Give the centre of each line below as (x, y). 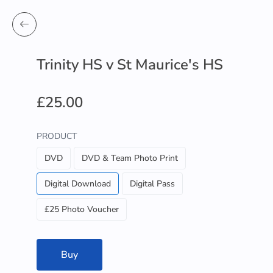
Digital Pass (152, 184)
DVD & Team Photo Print (130, 158)
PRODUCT (57, 136)
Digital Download (78, 184)
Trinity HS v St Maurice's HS (130, 65)
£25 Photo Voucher (82, 209)
